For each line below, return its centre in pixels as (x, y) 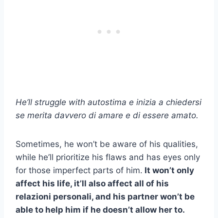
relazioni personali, (54, 196)
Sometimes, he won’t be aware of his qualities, (107, 144)
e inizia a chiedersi (164, 102)
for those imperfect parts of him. (79, 170)
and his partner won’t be (144, 196)
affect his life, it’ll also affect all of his (92, 183)
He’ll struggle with (52, 102)
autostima (107, 102)
